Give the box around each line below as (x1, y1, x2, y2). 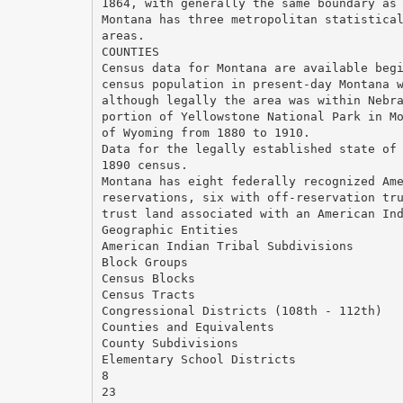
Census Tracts (101, 287, 195, 301)
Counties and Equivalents (101, 319, 274, 334)
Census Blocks (101, 271, 195, 285)
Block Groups (101, 255, 188, 269)
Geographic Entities (101, 222, 238, 237)
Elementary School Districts (101, 352, 296, 366)
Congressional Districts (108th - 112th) (101, 303, 382, 318)
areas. (101, 28, 145, 42)
